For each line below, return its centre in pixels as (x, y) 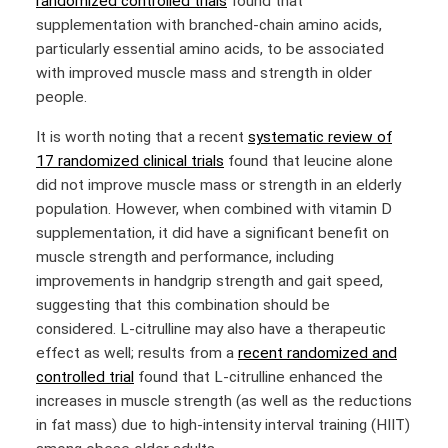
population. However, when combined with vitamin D (214, 208)
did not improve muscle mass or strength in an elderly (218, 184)
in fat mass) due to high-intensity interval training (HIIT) (223, 424)
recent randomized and (317, 352)
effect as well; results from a (137, 352)
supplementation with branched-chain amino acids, (209, 25)
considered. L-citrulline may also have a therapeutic (211, 328)
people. (61, 97)
